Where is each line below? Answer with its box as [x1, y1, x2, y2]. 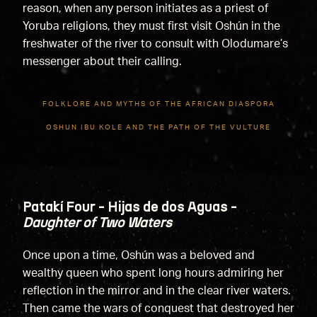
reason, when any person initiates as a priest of [22, 2, 268, 14]
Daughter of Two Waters [22, 214, 172, 231]
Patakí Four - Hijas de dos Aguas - [22, 198, 237, 216]
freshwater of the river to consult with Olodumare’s [22, 38, 288, 50]
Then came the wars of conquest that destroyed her [22, 303, 294, 315]
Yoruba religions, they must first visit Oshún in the [22, 20, 280, 32]
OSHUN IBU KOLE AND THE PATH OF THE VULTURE [46, 124, 271, 132]
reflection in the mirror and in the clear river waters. [22, 285, 291, 297]
